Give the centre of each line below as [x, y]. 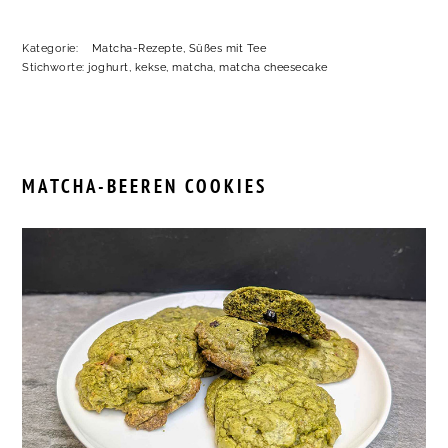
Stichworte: [55, 68]
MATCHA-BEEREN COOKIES [145, 186]
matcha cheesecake [273, 68]
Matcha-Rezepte [137, 49]
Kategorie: [52, 49]
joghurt [108, 68]
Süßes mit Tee [227, 49]
